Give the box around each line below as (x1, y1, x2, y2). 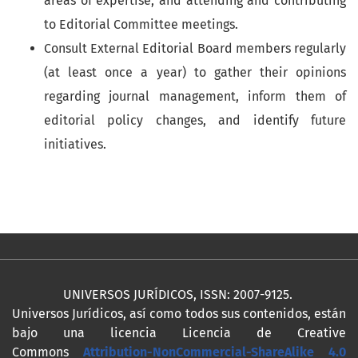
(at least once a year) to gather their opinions (44, 65, 346, 81)
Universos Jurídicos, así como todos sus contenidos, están (12, 306, 346, 322)
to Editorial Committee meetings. (44, 17, 238, 33)
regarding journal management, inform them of (44, 89, 346, 105)
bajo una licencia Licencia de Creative (12, 325, 346, 341)
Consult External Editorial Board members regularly (44, 41, 346, 57)
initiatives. (44, 137, 106, 153)
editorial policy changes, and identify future (44, 113, 346, 129)
